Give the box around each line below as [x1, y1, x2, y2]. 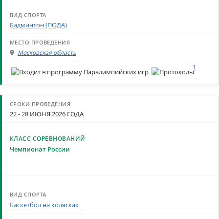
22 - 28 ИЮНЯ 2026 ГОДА [10, 109, 84, 119]
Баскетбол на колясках [10, 200, 79, 209]
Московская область [18, 48, 76, 57]
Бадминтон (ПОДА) [10, 20, 67, 29]
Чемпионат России [10, 144, 70, 153]
